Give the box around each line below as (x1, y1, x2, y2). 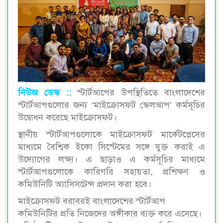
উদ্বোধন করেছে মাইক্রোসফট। (18, 112, 117, 123)
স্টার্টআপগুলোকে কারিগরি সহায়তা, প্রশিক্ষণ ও (18, 167, 205, 177)
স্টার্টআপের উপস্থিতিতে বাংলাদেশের (71, 88, 206, 98)
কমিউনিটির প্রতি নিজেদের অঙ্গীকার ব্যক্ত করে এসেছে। (18, 209, 202, 219)
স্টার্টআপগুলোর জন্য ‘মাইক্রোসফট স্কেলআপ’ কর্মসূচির (18, 100, 205, 111)
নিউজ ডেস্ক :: (18, 87, 71, 99)
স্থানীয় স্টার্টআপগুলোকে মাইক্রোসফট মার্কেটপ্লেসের (18, 129, 205, 140)
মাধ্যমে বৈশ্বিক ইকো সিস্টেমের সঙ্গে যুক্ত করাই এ (18, 142, 205, 152)
